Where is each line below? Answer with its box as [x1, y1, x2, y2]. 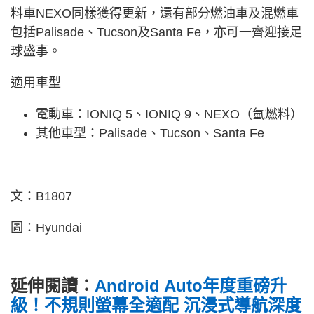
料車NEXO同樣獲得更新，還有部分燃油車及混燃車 [11, 6, 299, 21]
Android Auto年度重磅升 [95, 276, 287, 296]
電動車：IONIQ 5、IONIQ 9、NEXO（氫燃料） [36, 107, 303, 122]
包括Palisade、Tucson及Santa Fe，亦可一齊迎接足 [11, 25, 302, 40]
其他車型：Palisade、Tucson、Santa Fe [36, 126, 264, 141]
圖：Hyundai [11, 221, 82, 235]
